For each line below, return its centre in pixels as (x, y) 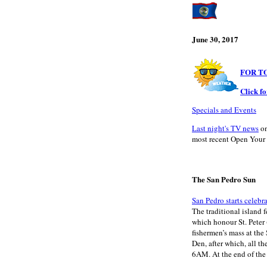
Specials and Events (224, 110)
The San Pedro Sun (224, 179)
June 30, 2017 (215, 39)
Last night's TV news (225, 128)
